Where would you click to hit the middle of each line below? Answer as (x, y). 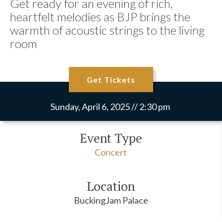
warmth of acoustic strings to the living (107, 30)
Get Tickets (111, 80)
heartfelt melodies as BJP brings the (100, 17)
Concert (111, 152)
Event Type (111, 138)
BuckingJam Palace (111, 200)
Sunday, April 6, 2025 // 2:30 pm (110, 106)
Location (111, 186)
